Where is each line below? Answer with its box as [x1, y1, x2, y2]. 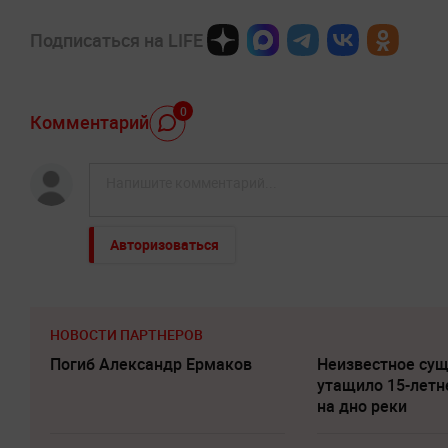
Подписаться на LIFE [30, 28, 203, 53]
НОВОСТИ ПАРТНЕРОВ [50, 325, 203, 345]
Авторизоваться [110, 235, 219, 255]
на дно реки [317, 395, 408, 418]
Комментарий [30, 109, 149, 134]
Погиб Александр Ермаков [50, 353, 252, 376]
